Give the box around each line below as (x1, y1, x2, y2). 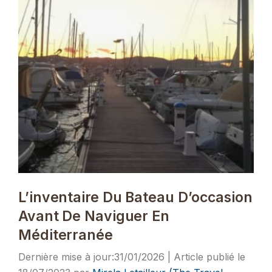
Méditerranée (18, 226, 113, 243)
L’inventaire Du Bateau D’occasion (18, 188, 253, 206)
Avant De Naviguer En (18, 207, 169, 225)
